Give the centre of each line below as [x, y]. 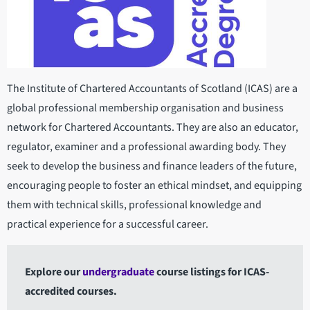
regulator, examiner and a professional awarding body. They [146, 146]
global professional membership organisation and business [145, 108]
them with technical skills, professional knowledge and [134, 204]
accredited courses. [71, 292]
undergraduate [118, 272]
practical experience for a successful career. [108, 224]
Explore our [53, 272]
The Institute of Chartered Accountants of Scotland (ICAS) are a [152, 88]
